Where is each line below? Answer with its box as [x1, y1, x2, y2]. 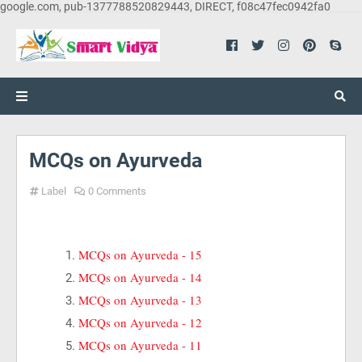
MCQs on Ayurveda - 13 [78, 292, 202, 308]
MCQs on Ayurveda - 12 [78, 314, 202, 330]
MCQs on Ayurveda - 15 [78, 246, 202, 263]
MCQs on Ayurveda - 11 [78, 337, 202, 353]
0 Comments [88, 185, 146, 197]
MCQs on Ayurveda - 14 [78, 269, 202, 285]
